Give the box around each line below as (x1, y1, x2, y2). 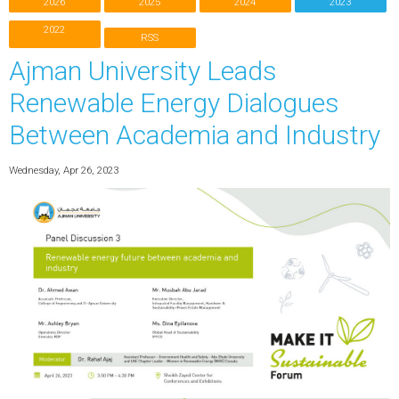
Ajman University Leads (8, 55, 277, 87)
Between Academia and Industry (8, 119, 380, 151)
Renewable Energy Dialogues (8, 87, 339, 119)
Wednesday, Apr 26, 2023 (8, 163, 118, 176)
